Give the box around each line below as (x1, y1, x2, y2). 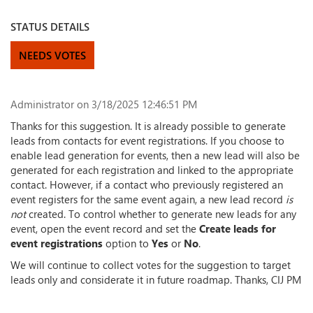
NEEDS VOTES (19, 48, 86, 62)
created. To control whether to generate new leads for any (26, 207, 296, 221)
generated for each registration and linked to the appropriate (10, 163, 293, 177)
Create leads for (199, 221, 276, 235)
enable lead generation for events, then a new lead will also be (10, 148, 300, 162)
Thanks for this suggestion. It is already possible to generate (10, 119, 286, 133)
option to (103, 236, 152, 250)
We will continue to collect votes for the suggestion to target (10, 258, 291, 272)
